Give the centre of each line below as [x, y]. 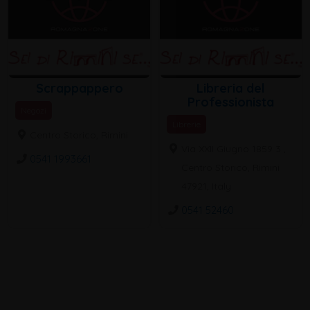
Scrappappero [79, 89]
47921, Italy [207, 186]
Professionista [231, 102]
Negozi [34, 111]
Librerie [186, 125]
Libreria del [231, 89]
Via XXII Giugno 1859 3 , [234, 149]
